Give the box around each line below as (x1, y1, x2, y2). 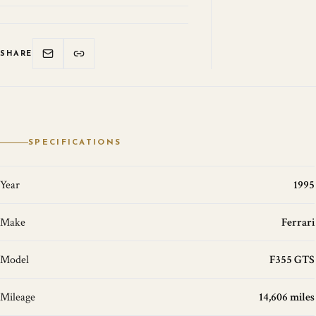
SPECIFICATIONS (28, 138, 122, 147)
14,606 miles (258, 290, 315, 304)
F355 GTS (269, 253, 315, 267)
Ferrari (281, 215, 315, 229)
